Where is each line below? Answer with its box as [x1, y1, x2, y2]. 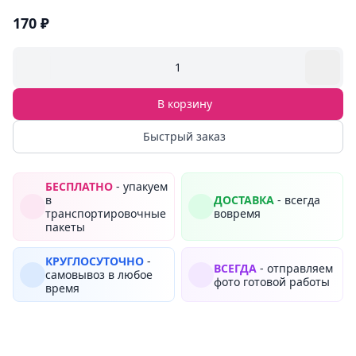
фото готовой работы [214, 273, 330, 289]
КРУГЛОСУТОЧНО [45, 253, 144, 269]
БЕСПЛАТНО [45, 179, 113, 194]
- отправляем [257, 260, 333, 276]
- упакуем [113, 179, 168, 194]
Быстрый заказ [143, 129, 226, 144]
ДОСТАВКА [214, 192, 274, 207]
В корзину [157, 96, 212, 111]
